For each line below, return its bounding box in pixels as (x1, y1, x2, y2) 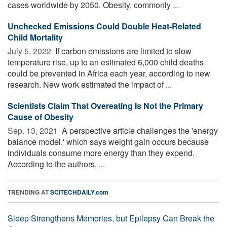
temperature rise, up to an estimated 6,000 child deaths (8, 56, 204, 68)
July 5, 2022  (8, 45, 53, 57)
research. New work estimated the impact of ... (8, 78, 172, 90)
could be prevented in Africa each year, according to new (8, 67, 210, 79)
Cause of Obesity (8, 110, 73, 123)
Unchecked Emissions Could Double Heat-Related (8, 20, 201, 32)
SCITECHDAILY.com (50, 187, 108, 197)
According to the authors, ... (8, 158, 105, 170)
